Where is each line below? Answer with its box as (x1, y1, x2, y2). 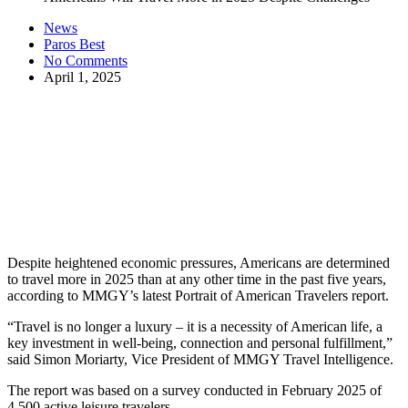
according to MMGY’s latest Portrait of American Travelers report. (7, 287, 389, 303)
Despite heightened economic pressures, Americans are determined (7, 254, 390, 270)
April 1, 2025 (44, 68, 121, 85)
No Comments (44, 52, 127, 68)
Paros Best (44, 36, 105, 52)
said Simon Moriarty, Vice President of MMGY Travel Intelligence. (7, 351, 393, 367)
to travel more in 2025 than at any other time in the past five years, (7, 270, 386, 287)
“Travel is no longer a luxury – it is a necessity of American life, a (7, 318, 382, 334)
